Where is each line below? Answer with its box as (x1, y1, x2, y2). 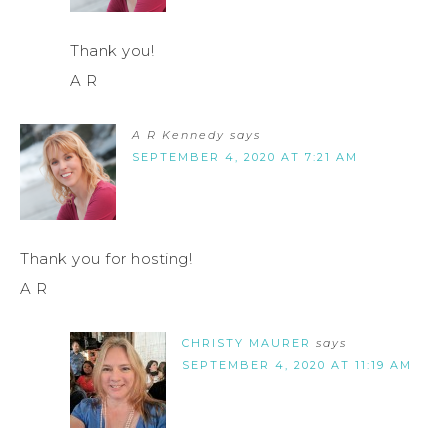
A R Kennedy (132, 128, 225, 143)
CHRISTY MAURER (182, 336, 311, 351)
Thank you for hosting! (20, 249, 192, 269)
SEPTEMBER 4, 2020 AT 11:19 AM (182, 358, 412, 373)
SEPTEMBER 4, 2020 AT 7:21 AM (132, 150, 358, 165)
